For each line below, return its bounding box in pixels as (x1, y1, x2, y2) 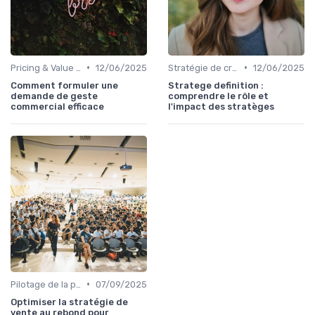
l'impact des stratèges (168, 101, 274, 112)
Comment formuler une (11, 79, 118, 91)
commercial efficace (11, 101, 104, 112)
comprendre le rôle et (168, 90, 269, 101)
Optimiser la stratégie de (11, 296, 128, 307)
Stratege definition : (168, 79, 264, 91)
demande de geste (11, 90, 98, 101)
